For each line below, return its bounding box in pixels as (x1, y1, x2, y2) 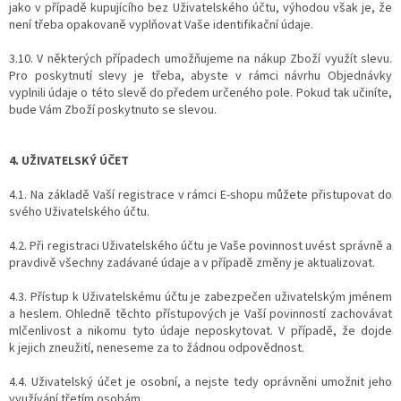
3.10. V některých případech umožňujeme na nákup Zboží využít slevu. (9, 49, 392, 68)
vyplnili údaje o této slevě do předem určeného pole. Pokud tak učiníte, (9, 83, 392, 102)
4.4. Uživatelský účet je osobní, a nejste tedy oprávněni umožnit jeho (9, 372, 392, 391)
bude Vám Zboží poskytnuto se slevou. (9, 100, 217, 119)
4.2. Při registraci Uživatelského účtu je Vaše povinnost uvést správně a (9, 236, 392, 255)
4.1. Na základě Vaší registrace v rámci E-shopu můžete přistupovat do (9, 185, 392, 204)
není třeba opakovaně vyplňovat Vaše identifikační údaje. (9, 15, 313, 34)
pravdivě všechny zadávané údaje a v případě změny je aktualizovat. (9, 253, 375, 272)
